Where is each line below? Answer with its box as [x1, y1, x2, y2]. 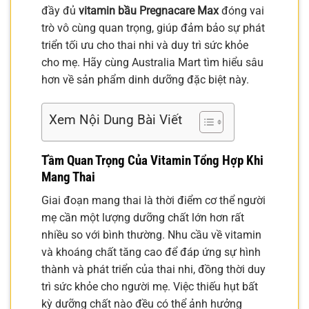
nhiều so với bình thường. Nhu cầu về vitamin [41, 228, 261, 242]
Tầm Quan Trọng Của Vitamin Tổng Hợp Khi [41, 152, 263, 168]
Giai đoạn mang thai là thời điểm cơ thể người [41, 194, 266, 208]
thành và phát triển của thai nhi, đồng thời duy [41, 263, 266, 277]
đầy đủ [41, 4, 79, 17]
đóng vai [219, 4, 264, 17]
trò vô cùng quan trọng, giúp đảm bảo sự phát [41, 21, 265, 34]
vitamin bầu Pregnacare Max [79, 4, 219, 17]
